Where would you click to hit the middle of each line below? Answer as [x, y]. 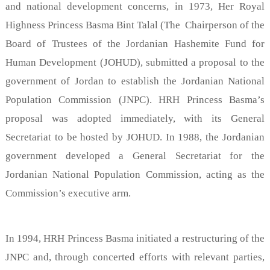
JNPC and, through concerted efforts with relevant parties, [135, 257]
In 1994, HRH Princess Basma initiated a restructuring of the [135, 238]
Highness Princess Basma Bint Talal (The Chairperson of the [135, 25]
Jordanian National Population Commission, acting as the [135, 174]
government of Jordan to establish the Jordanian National [135, 81]
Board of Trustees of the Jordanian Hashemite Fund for [135, 43]
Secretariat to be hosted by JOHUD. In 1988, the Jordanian [135, 137]
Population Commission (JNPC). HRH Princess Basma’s [135, 99]
